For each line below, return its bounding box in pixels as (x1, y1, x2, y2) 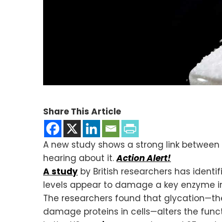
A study (43, 165, 78, 177)
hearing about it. (43, 152, 116, 164)
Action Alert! (116, 152, 171, 164)
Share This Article (43, 105, 121, 117)
